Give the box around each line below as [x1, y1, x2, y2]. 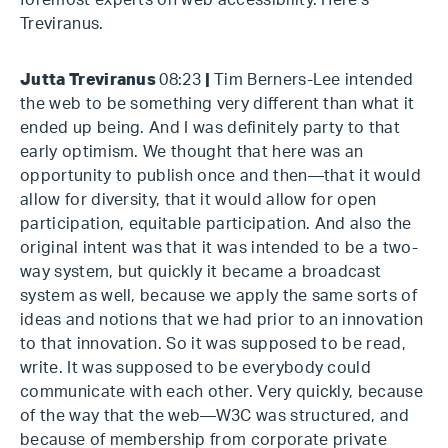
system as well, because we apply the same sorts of [20, 288, 418, 304]
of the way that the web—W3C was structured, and [20, 408, 410, 424]
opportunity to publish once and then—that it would [20, 168, 422, 184]
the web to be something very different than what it [20, 96, 415, 112]
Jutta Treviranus [20, 72, 160, 88]
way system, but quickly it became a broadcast [20, 264, 382, 280]
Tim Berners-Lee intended [214, 72, 414, 88]
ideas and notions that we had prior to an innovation [20, 312, 424, 328]
